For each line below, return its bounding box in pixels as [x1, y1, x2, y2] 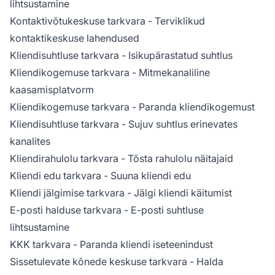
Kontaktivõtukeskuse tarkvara [10, 14, 145, 27]
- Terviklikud [145, 14, 205, 27]
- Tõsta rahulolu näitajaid [118, 152, 233, 165]
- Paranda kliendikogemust [130, 100, 255, 113]
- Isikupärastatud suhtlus [119, 48, 233, 61]
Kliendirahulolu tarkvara [10, 152, 118, 165]
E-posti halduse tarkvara [10, 203, 122, 216]
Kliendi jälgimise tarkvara [10, 186, 125, 199]
